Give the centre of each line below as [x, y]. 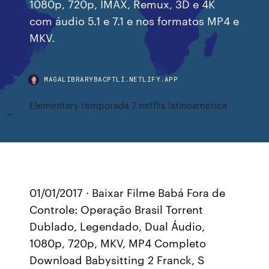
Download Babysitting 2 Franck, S [117, 259]
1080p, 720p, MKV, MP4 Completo [118, 243]
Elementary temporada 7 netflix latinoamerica [128, 105]
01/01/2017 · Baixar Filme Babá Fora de [128, 192]
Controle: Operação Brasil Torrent [116, 209]
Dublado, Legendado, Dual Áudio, [117, 226]
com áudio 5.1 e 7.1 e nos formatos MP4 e [134, 20]
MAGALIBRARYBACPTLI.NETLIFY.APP [111, 79]
